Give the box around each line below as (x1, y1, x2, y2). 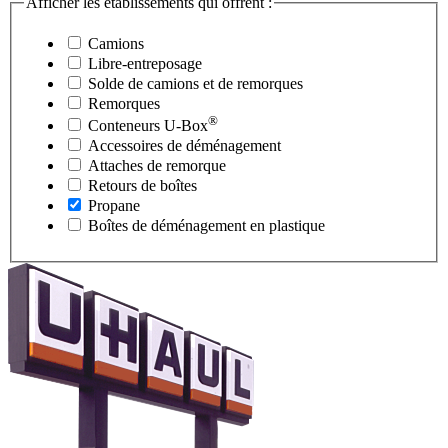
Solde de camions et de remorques (84, 75, 303, 93)
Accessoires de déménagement (84, 137, 281, 155)
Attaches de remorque (84, 157, 226, 175)
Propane (88, 197, 140, 215)
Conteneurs (88, 117, 164, 135)
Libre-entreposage (84, 55, 202, 73)
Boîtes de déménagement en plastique (84, 217, 325, 235)
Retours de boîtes (84, 177, 197, 195)
